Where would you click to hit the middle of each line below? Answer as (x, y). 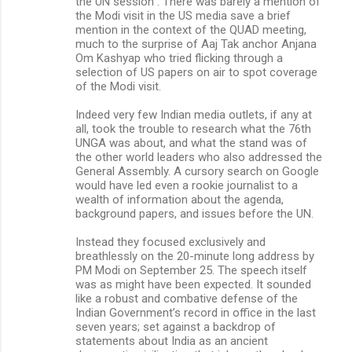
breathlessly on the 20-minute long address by (195, 256)
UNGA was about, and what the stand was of (191, 143)
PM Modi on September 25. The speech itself (191, 270)
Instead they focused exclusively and (170, 242)
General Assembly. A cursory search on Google (197, 171)
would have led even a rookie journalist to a (187, 185)
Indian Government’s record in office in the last (196, 312)
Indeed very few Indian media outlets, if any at (194, 114)
